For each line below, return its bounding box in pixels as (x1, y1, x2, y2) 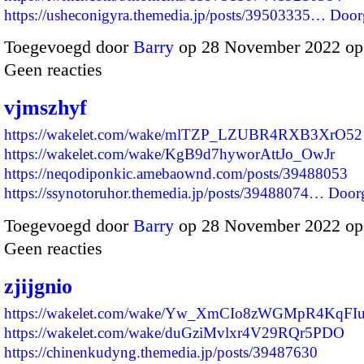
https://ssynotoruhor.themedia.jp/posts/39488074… (4, 184, 324, 202)
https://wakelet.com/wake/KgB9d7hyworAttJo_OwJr (4, 145, 335, 163)
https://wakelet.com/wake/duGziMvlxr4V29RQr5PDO (4, 323, 344, 341)
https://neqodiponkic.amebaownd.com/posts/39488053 (4, 165, 348, 183)
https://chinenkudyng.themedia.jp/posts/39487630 (4, 343, 318, 361)
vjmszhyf (4, 96, 87, 120)
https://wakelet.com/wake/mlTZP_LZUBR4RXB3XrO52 (4, 126, 362, 144)
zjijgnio (4, 274, 72, 298)
